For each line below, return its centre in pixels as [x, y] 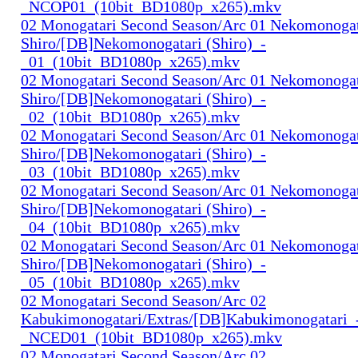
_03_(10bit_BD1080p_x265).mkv [130, 171]
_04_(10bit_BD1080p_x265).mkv [130, 227]
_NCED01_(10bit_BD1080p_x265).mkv [151, 337]
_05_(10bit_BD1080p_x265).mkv [130, 282]
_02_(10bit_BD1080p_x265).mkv [130, 116]
